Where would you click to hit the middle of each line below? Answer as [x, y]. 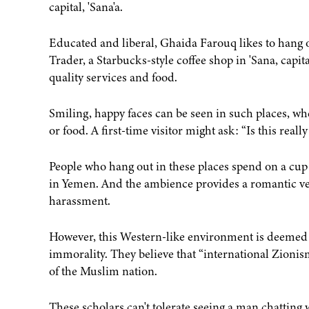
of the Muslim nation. [103, 271]
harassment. [79, 200]
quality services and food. [113, 78]
